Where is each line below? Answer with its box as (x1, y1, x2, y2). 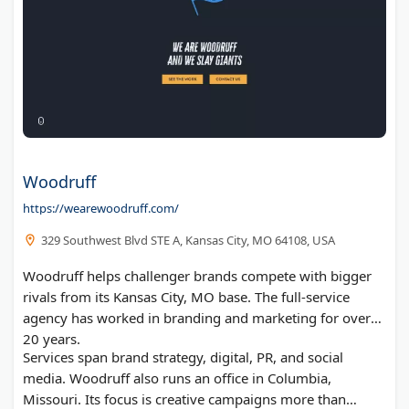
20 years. (23, 329, 80, 348)
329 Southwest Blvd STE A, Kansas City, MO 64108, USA (41, 231, 335, 248)
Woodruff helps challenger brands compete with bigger (23, 266, 372, 285)
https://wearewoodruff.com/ (23, 199, 179, 216)
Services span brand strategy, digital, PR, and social (23, 347, 343, 366)
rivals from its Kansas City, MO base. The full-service (23, 287, 350, 306)
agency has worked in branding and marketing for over (23, 308, 371, 327)
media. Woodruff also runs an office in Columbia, (23, 368, 331, 387)
